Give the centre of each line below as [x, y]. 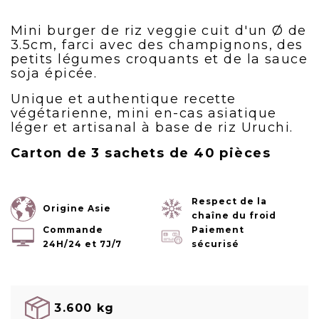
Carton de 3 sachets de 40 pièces [141, 153]
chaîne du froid [234, 215]
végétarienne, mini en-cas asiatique [144, 113]
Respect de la [229, 201]
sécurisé [215, 244]
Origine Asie [77, 208]
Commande [73, 230]
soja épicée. [54, 73]
